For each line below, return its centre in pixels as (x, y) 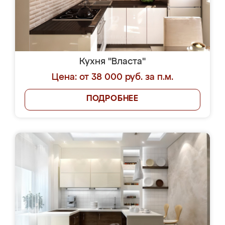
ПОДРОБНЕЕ (113, 99)
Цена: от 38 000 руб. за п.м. (113, 77)
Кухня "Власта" (113, 62)
